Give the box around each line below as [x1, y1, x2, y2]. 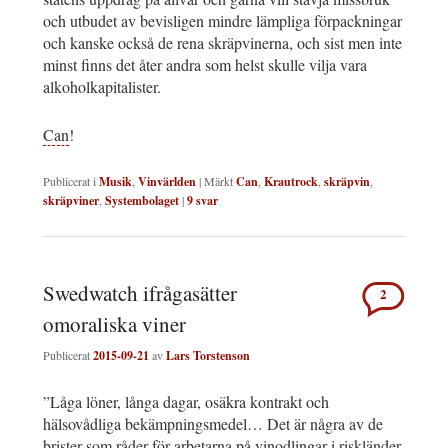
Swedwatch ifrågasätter [43, 278, 237, 307]
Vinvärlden [138, 172, 196, 190]
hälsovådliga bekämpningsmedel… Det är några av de [43, 413, 383, 435]
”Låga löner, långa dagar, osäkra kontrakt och [43, 391, 329, 413]
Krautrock [264, 172, 318, 190]
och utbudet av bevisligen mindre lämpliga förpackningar [43, 9, 402, 31]
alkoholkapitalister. [43, 75, 161, 97]
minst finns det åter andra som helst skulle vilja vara [43, 53, 367, 75]
